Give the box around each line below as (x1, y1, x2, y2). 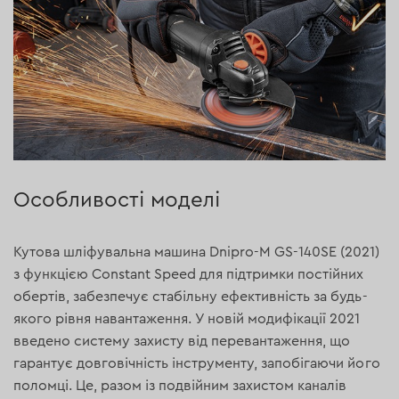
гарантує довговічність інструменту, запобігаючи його (13, 355, 380, 370)
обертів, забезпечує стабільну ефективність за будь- (13, 289, 368, 304)
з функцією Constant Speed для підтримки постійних (13, 266, 364, 281)
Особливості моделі (13, 189, 221, 211)
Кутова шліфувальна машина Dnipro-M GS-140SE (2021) (13, 244, 380, 259)
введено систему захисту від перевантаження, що (13, 333, 351, 348)
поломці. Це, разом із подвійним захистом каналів (13, 378, 347, 393)
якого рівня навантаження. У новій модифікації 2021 (13, 311, 361, 326)
